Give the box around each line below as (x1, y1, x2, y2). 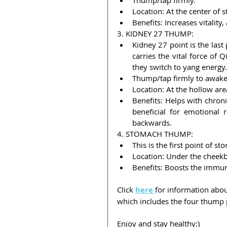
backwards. (132, 118, 172, 128)
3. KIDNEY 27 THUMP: (117, 28, 194, 39)
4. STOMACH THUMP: (117, 129, 193, 139)
